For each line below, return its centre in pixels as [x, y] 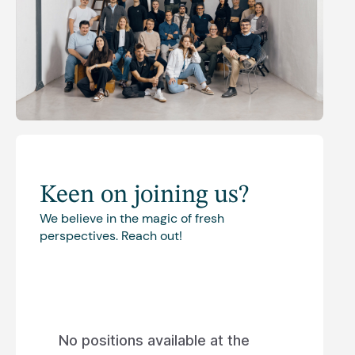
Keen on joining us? [144, 195]
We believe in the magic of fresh [132, 218]
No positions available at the [154, 341]
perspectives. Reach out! [111, 235]
